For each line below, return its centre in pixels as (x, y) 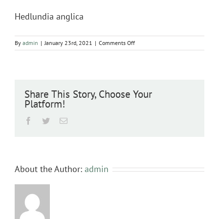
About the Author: (50, 169)
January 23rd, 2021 (68, 43)
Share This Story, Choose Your (88, 94)
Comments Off (117, 43)
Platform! (45, 104)
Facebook (47, 120)
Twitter (60, 120)
